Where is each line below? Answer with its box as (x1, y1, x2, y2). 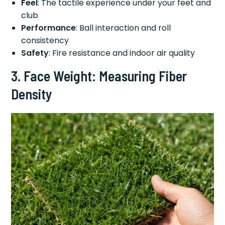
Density (11, 85, 52, 102)
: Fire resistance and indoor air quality (49, 47, 195, 59)
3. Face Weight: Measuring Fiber (11, 67, 187, 84)
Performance (21, 22, 76, 34)
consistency (21, 34, 69, 46)
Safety (21, 47, 49, 59)
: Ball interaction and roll (76, 22, 171, 34)
